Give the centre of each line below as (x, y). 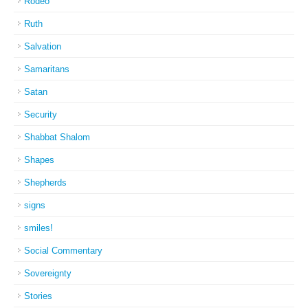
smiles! (38, 228)
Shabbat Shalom (57, 137)
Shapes (39, 160)
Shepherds (45, 183)
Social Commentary (63, 251)
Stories (38, 296)
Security (41, 114)
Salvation (43, 46)
